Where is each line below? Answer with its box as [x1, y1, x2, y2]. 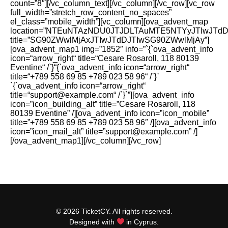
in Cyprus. [124, 217, 159, 226]
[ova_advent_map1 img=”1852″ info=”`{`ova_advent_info [10, 44, 213, 53]
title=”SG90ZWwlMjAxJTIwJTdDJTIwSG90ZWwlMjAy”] [10, 35, 209, 44]
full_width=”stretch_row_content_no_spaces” [10, 8, 172, 17]
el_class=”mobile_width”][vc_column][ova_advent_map [10, 17, 208, 26]
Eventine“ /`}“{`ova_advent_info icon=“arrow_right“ [10, 63, 189, 72]
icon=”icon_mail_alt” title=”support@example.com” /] [10, 127, 197, 136]
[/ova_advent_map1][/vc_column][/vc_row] [10, 136, 161, 145]
